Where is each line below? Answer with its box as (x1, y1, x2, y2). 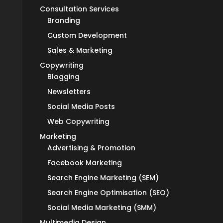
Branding (47, 15, 80, 26)
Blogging (47, 72, 80, 82)
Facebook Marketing (47, 158, 122, 168)
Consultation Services (39, 4, 119, 14)
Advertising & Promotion (47, 143, 135, 153)
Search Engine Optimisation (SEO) (47, 188, 169, 198)
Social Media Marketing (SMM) (47, 203, 156, 213)
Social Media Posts (47, 102, 115, 112)
